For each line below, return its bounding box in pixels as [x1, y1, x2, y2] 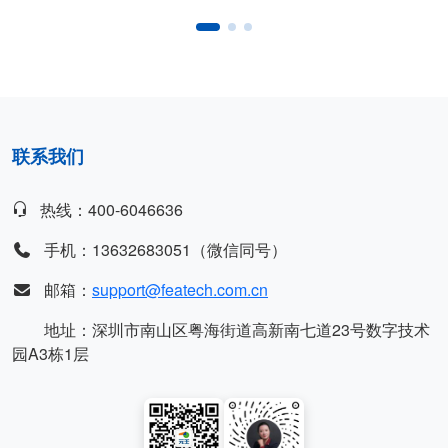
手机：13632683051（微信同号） [40, 238, 287, 261]
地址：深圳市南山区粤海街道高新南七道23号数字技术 [40, 318, 430, 341]
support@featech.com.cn [92, 278, 268, 301]
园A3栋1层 [12, 342, 89, 365]
